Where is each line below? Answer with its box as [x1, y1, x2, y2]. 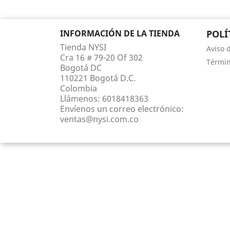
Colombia [60, 83, 97, 94]
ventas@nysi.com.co [60, 113, 139, 125]
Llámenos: [60, 93, 102, 104]
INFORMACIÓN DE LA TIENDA [60, 28, 180, 39]
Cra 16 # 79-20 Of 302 [60, 52, 143, 63]
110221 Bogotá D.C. [60, 72, 136, 84]
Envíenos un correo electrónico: [60, 103, 184, 114]
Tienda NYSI [60, 42, 106, 53]
